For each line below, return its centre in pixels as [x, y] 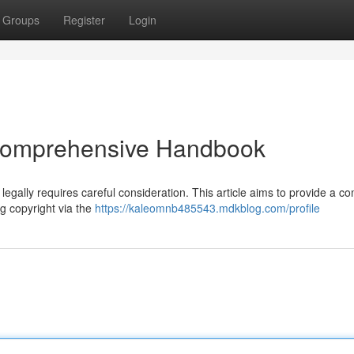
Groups [21, 20]
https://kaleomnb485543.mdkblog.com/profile [207, 208]
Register [84, 20]
